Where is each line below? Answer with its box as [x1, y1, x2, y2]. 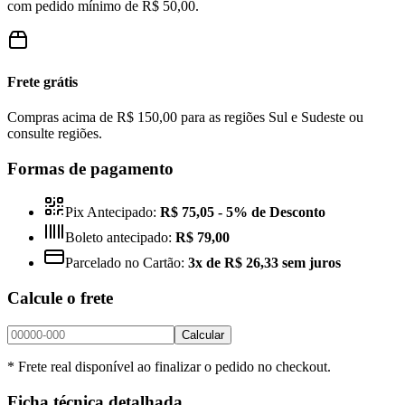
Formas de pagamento [7, 158, 174, 178]
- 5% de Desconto [218, 204, 325, 221]
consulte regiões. [7, 125, 102, 141]
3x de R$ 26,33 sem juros [188, 255, 341, 271]
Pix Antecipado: [65, 204, 160, 221]
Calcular [182, 327, 224, 342]
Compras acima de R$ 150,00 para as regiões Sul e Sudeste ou [7, 108, 363, 125]
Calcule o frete [7, 288, 113, 308]
